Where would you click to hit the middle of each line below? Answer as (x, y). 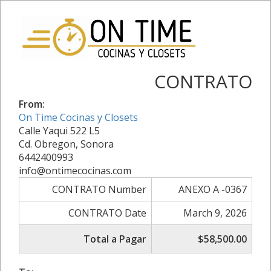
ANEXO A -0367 (213, 189)
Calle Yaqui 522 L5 (59, 130)
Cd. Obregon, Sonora (66, 144)
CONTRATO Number (99, 189)
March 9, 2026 (215, 213)
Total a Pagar (115, 239)
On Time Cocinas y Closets (78, 117)
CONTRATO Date (107, 213)
